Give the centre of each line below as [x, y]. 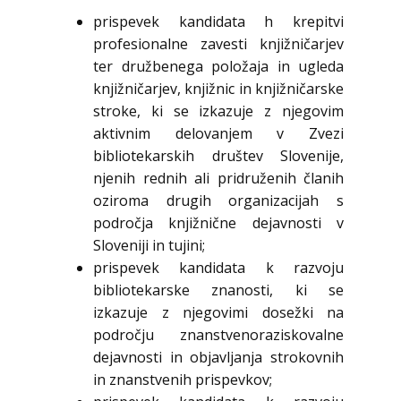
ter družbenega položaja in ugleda [218, 67]
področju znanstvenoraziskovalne [218, 335]
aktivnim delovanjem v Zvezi [218, 134]
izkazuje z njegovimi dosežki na [218, 313]
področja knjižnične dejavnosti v [218, 223]
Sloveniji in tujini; [149, 246]
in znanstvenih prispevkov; [183, 380]
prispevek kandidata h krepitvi [218, 22]
